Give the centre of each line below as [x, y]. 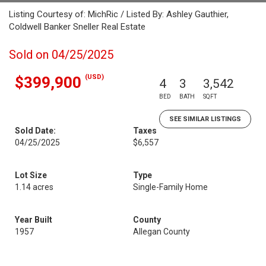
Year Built [34, 220]
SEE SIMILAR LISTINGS [205, 119]
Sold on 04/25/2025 [61, 55]
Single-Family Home [170, 187]
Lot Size [31, 175]
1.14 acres [34, 187]
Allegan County [161, 232]
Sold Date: [35, 131]
